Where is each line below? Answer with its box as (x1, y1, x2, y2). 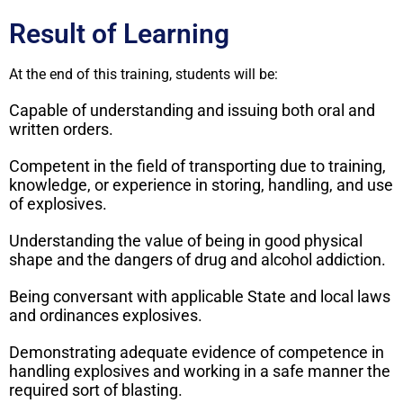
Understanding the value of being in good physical (9, 231, 363, 251)
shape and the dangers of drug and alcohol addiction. (9, 250, 386, 270)
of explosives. (9, 194, 107, 214)
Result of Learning (9, 18, 229, 50)
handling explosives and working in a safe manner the (9, 362, 390, 381)
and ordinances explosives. (9, 306, 202, 326)
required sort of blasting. (9, 381, 183, 400)
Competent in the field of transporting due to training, (9, 157, 386, 176)
